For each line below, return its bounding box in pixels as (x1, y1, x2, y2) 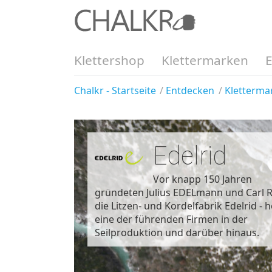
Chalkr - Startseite (74, 83, 156, 97)
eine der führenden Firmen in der (95, 212, 248, 226)
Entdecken (166, 83, 215, 97)
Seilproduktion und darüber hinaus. (95, 225, 259, 239)
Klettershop (74, 52, 144, 69)
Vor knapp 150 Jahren (153, 172, 252, 186)
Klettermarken (161, 52, 248, 69)
